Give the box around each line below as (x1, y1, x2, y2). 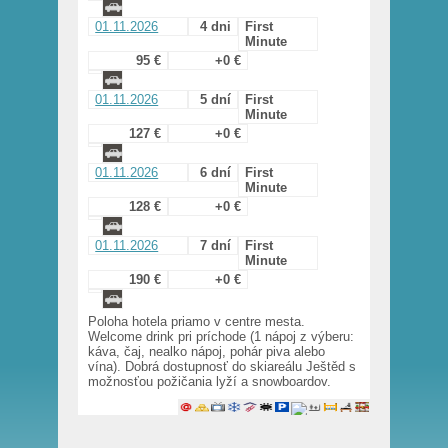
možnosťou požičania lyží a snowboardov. (88, 374, 332, 390)
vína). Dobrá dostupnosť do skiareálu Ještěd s (88, 359, 357, 375)
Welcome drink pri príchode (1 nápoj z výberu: (88, 329, 355, 345)
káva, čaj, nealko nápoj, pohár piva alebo (88, 344, 326, 360)
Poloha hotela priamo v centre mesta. (88, 314, 306, 330)
